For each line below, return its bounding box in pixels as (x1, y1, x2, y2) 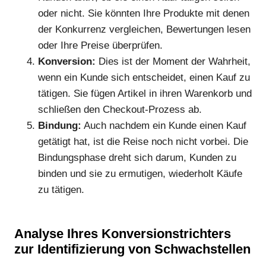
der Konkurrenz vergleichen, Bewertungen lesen (38, 23, 251, 35)
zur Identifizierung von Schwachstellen (14, 241, 251, 256)
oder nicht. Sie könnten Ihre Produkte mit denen (38, 7, 249, 19)
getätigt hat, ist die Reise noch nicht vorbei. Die (38, 135, 248, 147)
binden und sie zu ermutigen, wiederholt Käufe (38, 167, 242, 179)
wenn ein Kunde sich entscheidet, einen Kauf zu (38, 71, 250, 83)
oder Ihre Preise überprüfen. (38, 39, 163, 51)
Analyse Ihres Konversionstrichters (14, 226, 231, 241)
